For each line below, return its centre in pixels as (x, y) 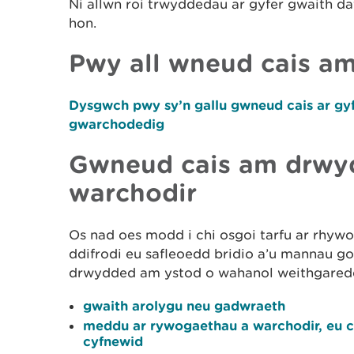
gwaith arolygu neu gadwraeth (184, 305)
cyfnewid (113, 341)
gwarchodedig (117, 124)
